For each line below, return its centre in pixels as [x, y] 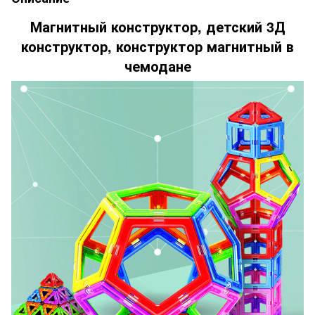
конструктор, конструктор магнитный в [157, 46]
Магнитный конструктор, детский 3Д [157, 26]
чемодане [157, 65]
